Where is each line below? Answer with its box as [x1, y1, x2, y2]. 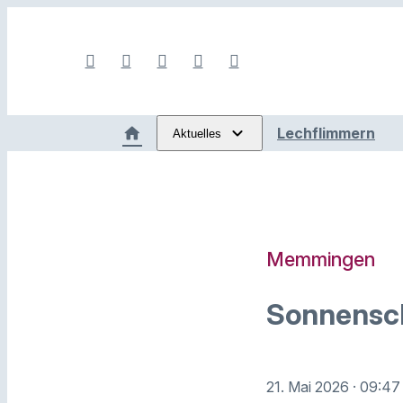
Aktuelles [173, 126, 221, 140]
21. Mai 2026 [266, 377, 353, 396]
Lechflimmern [277, 124, 375, 142]
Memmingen [266, 246, 375, 271]
